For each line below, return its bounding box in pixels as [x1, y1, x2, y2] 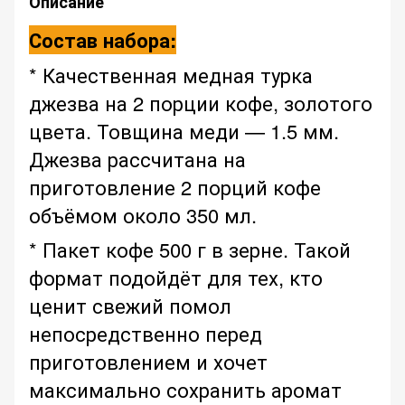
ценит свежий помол [29, 291, 231, 320]
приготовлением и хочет [29, 347, 268, 376]
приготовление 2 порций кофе [29, 173, 321, 202]
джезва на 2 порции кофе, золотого [29, 89, 372, 118]
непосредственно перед [29, 319, 262, 348]
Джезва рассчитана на [29, 145, 246, 174]
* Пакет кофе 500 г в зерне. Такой [29, 235, 351, 264]
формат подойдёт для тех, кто [29, 263, 323, 292]
